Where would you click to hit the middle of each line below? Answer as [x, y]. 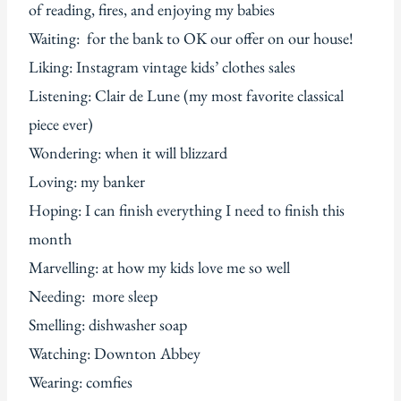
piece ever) [61, 124]
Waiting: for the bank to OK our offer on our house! [191, 38]
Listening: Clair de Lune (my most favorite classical [186, 96]
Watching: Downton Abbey [115, 354]
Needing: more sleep [93, 296]
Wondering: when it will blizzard [128, 153]
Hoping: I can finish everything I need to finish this [187, 210]
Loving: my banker [87, 182]
